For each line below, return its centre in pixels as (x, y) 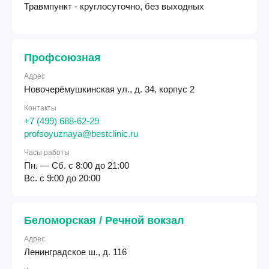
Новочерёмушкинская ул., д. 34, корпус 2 (109, 89)
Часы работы (47, 152)
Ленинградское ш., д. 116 (75, 252)
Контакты (40, 108)
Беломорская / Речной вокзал (104, 220)
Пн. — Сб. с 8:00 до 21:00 (77, 165)
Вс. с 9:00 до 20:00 (62, 178)
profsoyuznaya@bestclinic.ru (81, 133)
